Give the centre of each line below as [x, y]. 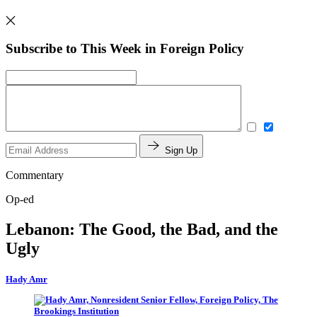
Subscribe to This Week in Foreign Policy [125, 49]
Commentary [35, 175]
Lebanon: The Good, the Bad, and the [142, 229]
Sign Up [181, 150]
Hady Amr [27, 279]
